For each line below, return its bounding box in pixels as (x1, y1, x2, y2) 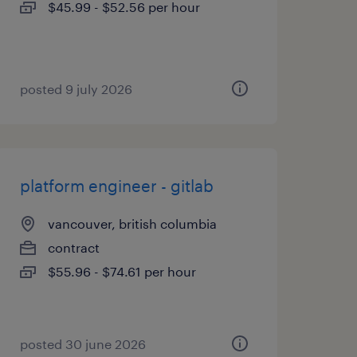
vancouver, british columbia (47, 216, 217, 231)
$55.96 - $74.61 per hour (47, 264, 196, 279)
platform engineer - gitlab (19, 176, 214, 195)
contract (47, 240, 100, 255)
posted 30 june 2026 (19, 336, 146, 351)
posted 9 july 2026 (19, 81, 132, 96)
